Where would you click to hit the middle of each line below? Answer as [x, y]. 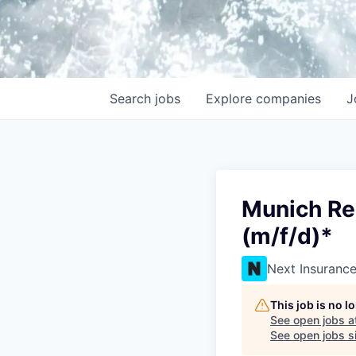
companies [288, 99]
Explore [231, 99]
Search [132, 99]
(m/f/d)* [287, 236]
